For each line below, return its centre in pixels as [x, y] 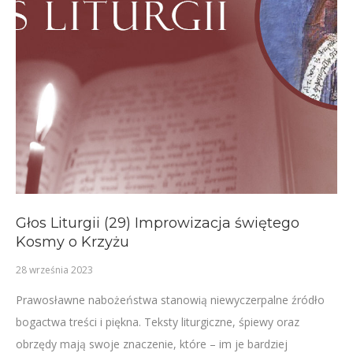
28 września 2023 [54, 270]
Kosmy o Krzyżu [72, 242]
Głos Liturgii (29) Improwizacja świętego [158, 223]
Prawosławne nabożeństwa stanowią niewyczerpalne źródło [170, 300]
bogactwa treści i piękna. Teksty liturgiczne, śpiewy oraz [158, 322]
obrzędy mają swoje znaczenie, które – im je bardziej [152, 344]
